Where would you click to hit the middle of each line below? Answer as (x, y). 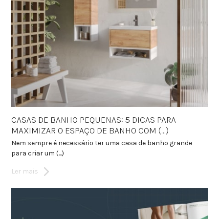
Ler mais (24, 171)
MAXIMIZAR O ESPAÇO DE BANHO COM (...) (90, 130)
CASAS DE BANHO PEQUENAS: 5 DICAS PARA (93, 120)
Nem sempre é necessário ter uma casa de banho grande (101, 143)
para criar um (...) (37, 153)
